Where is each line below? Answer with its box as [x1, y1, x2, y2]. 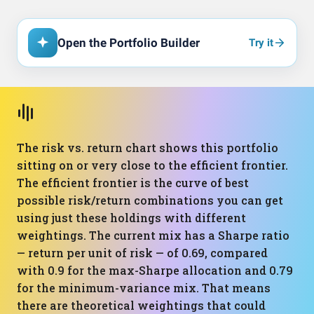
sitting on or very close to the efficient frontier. [17, 158, 288, 172]
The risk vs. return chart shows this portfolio [17, 140, 278, 155]
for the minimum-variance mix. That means [17, 280, 271, 295]
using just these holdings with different [17, 210, 246, 225]
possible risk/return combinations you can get [17, 193, 283, 207]
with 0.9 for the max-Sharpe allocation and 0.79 [17, 263, 293, 278]
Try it [249, 36, 273, 49]
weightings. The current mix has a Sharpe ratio [17, 228, 289, 243]
